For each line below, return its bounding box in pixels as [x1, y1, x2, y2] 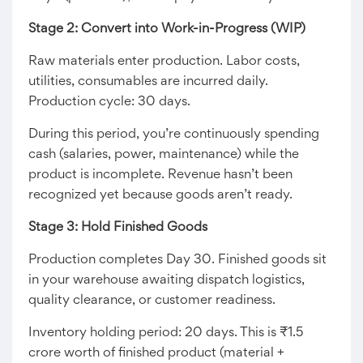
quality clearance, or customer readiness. [28, 294, 275, 307]
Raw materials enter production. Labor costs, [28, 55, 300, 68]
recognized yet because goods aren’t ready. [28, 189, 293, 202]
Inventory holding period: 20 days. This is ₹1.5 [28, 327, 303, 340]
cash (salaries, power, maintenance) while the [28, 148, 299, 161]
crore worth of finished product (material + [28, 347, 284, 360]
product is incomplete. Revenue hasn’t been [28, 169, 293, 181]
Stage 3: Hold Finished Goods [28, 221, 207, 234]
